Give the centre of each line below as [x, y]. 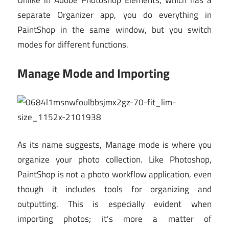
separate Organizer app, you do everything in [114, 15]
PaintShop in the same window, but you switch [114, 29]
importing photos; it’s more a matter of [114, 219]
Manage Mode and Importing [94, 73]
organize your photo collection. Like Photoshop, [114, 160]
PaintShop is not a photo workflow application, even [114, 175]
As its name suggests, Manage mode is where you [114, 145]
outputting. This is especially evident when [114, 204]
